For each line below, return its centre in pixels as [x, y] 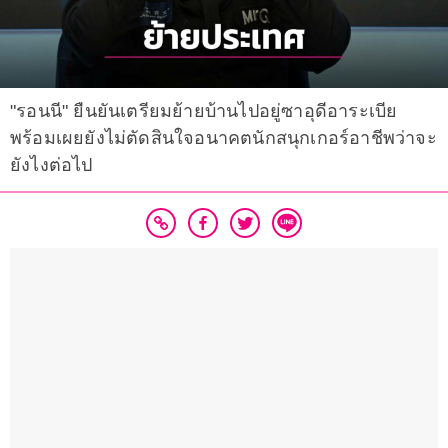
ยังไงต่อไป [51, 165]
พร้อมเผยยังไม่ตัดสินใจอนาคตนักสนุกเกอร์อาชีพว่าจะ [223, 138]
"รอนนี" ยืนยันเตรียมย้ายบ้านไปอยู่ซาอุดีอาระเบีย [204, 111]
